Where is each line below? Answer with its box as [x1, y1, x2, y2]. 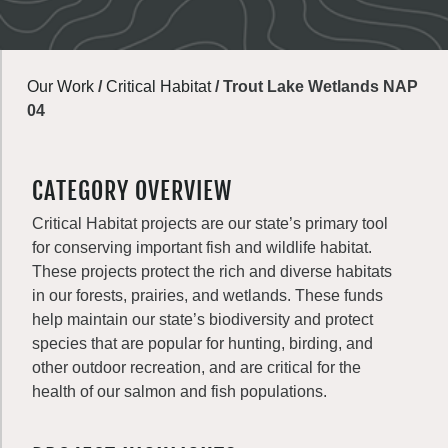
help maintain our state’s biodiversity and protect [32, 311, 373, 328]
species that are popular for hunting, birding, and [32, 335, 373, 352]
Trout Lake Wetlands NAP [223, 78, 418, 95]
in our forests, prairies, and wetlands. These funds [32, 287, 383, 304]
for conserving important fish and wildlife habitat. [32, 239, 372, 256]
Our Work [27, 78, 94, 95]
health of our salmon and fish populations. [32, 383, 327, 400]
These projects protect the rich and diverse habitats [32, 263, 392, 280]
